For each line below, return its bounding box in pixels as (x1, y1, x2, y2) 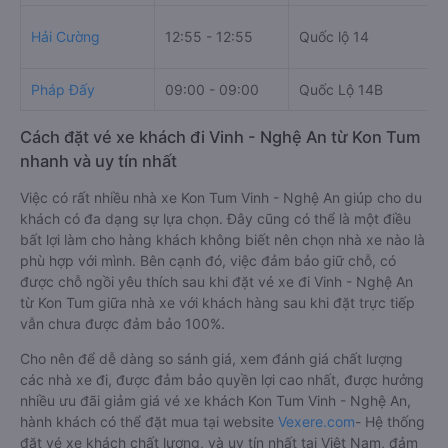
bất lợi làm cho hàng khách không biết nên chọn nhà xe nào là (20, 230, 425, 248)
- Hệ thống (355, 412, 425, 430)
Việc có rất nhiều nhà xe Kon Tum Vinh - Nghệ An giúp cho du (20, 188, 422, 206)
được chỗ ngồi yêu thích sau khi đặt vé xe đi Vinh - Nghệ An (20, 272, 413, 290)
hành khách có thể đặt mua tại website (20, 412, 278, 430)
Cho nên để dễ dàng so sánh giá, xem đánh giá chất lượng (20, 349, 403, 367)
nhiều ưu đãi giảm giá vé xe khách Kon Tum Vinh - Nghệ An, (20, 391, 411, 409)
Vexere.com (278, 412, 355, 430)
